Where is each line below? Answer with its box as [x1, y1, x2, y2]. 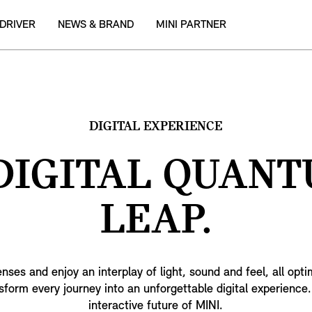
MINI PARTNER [156, 19, 226, 31]
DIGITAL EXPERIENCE [89, 120, 223, 134]
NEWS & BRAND [58, 19, 134, 31]
